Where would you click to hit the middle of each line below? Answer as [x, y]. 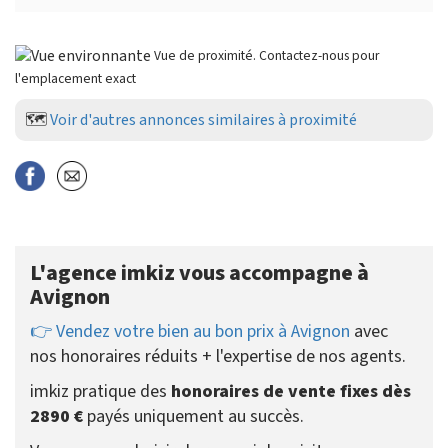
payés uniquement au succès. [193, 416]
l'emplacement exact [75, 78]
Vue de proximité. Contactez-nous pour [266, 55]
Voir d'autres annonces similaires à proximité [203, 119]
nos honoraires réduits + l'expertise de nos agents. [218, 356]
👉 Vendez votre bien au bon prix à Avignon [190, 331]
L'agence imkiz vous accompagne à [199, 272]
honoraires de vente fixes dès [291, 391]
